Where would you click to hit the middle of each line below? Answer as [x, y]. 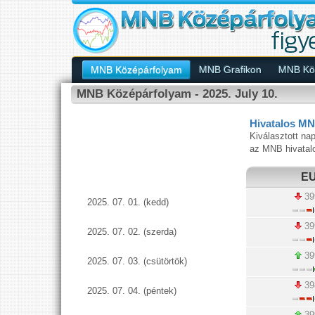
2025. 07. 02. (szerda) [132, 232]
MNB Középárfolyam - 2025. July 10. [177, 94]
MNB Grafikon [230, 70]
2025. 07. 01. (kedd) [128, 202]
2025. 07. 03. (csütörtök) [137, 261]
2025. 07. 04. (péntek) [132, 291]
